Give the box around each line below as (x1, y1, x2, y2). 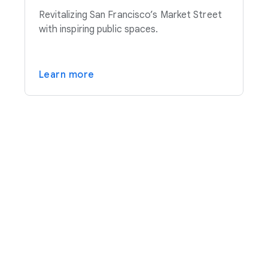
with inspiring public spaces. (38, 23, 159, 36)
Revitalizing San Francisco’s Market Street (38, 9, 222, 22)
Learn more (38, 69, 95, 81)
